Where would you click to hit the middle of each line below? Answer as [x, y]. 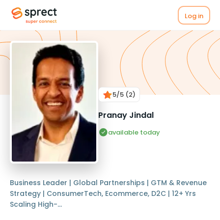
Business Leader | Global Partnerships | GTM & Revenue [108, 182]
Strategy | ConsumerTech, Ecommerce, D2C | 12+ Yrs [103, 193]
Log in [194, 16]
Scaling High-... [36, 204]
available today [134, 132]
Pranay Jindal [126, 115]
